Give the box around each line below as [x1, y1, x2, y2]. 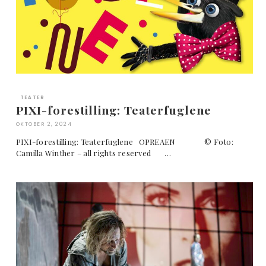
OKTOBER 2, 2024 [15, 121, 72, 128]
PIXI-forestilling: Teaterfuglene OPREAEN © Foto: [15, 137, 233, 147]
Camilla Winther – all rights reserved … [15, 148, 172, 159]
